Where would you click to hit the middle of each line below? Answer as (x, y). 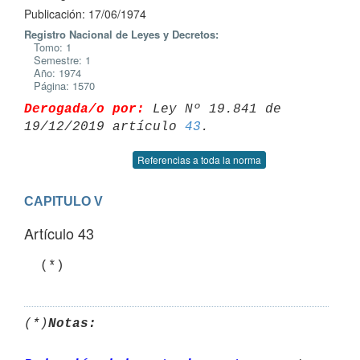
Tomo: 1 (48, 47)
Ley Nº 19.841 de (213, 109)
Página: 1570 (59, 86)
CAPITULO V (63, 201)
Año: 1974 (53, 73)
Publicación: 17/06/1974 (85, 14)
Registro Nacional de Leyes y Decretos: (121, 34)
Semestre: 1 (57, 60)
